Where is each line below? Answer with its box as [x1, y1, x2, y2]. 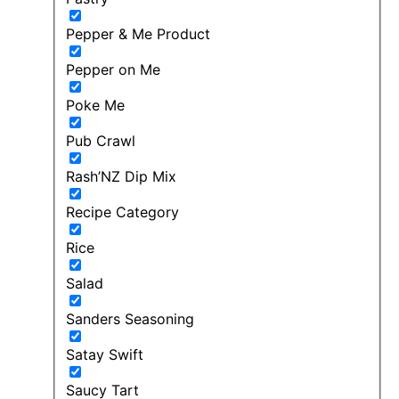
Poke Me [66, 95, 125, 114]
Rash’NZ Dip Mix [66, 167, 176, 185]
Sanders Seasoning [66, 309, 194, 328]
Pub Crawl [66, 131, 135, 150]
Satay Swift [66, 345, 143, 363]
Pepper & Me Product [66, 24, 210, 43]
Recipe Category [66, 202, 179, 221]
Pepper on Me [66, 60, 160, 78]
